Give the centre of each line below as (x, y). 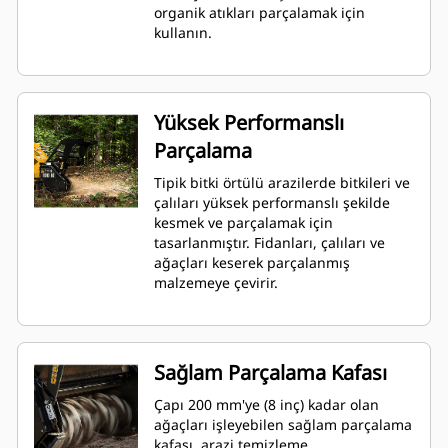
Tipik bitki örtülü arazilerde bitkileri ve (282, 183)
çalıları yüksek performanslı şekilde (272, 203)
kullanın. (183, 33)
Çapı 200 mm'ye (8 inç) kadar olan (266, 405)
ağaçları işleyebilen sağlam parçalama (283, 425)
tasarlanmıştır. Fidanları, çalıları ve (269, 243)
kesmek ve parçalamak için (243, 223)
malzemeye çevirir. (216, 283)
